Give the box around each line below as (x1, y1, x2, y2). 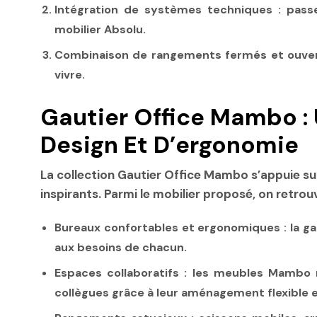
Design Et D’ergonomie (40, 129, 299, 161)
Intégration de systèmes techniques (54, 2, 272, 18)
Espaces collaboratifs (54, 265, 180, 281)
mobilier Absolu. (54, 22, 146, 38)
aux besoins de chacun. (54, 240, 187, 255)
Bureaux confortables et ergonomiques (54, 220, 281, 236)
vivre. (54, 67, 85, 83)
